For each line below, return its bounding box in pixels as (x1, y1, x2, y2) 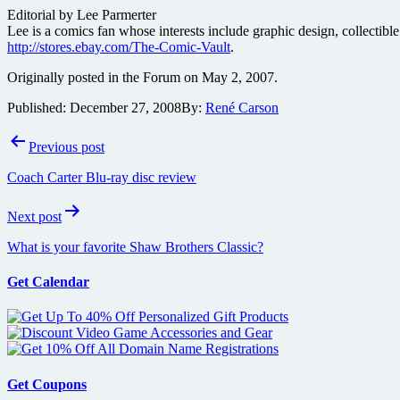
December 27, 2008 (70, 99, 181, 115)
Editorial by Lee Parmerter (7, 6, 156, 22)
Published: (7, 99, 70, 115)
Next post (7, 208, 62, 224)
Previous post (29, 138, 104, 154)
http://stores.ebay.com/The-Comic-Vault (7, 38, 230, 54)
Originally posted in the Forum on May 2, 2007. (7, 69, 278, 85)
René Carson (205, 99, 279, 115)
